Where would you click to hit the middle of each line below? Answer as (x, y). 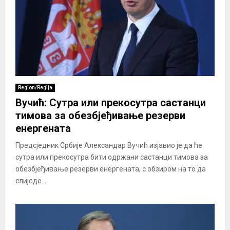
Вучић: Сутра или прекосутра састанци (111, 103)
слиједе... (31, 181)
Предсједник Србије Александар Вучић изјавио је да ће (109, 146)
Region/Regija (35, 88)
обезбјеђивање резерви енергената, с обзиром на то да (111, 169)
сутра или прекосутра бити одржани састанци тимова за (112, 157)
